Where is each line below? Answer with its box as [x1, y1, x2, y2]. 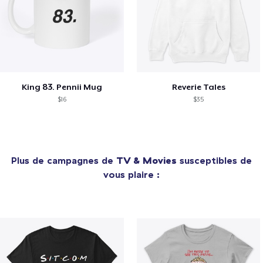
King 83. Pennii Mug [21, 82, 102, 92]
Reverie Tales [171, 82, 225, 92]
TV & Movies [116, 154, 177, 167]
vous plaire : [103, 168, 160, 181]
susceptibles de [177, 154, 252, 167]
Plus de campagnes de [11, 154, 116, 167]
